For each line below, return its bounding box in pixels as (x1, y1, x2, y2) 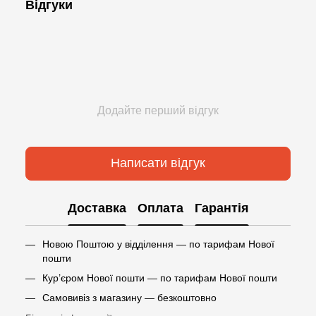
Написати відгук (111, 156, 205, 171)
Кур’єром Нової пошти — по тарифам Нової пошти (42, 272, 277, 284)
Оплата (137, 201, 183, 216)
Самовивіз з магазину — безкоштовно (42, 292, 217, 304)
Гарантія (194, 201, 249, 216)
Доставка (67, 201, 126, 216)
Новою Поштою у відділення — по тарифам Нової (42, 238, 274, 250)
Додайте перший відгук (97, 104, 219, 116)
